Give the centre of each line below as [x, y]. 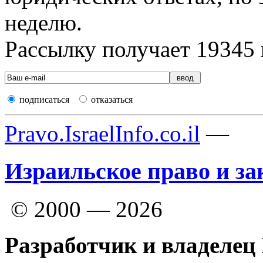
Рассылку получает [100, 49]
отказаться [112, 99]
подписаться [44, 99]
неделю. [43, 22]
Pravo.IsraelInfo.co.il [102, 133]
